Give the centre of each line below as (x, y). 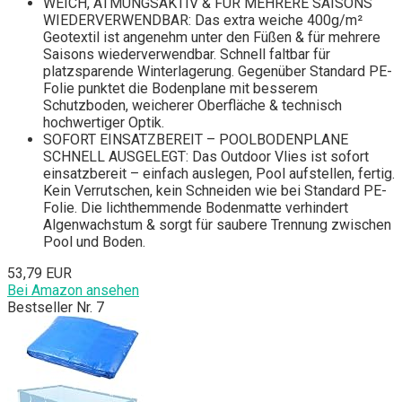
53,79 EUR (39, 274)
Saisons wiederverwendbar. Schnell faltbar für (187, 55)
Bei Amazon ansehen (73, 291)
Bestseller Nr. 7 (56, 308)
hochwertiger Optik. (104, 123)
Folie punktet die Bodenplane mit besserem (180, 89)
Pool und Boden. (94, 242)
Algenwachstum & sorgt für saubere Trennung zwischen (217, 225)
